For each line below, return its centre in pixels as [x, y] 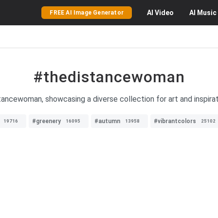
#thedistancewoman [109, 77]
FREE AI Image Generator [87, 13]
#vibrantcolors [175, 121]
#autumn [107, 121]
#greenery [46, 121]
